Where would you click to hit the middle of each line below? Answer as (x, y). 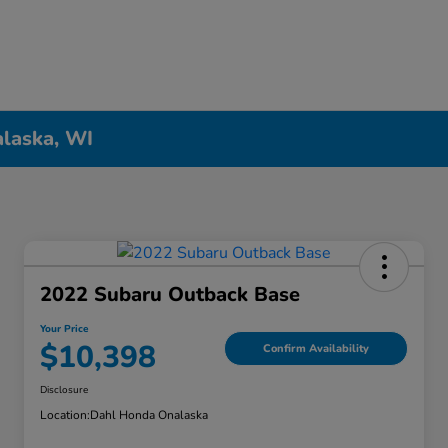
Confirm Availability (316, 348)
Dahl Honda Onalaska (149, 415)
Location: (65, 415)
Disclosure (64, 390)
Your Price (64, 329)
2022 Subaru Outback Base (170, 295)
